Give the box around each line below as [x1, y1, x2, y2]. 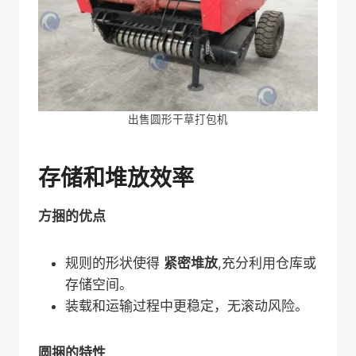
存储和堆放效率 [38, 164, 194, 192]
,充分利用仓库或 [218, 255, 316, 272]
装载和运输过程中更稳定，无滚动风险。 [65, 298, 308, 315]
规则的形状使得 [65, 255, 164, 272]
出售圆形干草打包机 [128, 113, 228, 126]
